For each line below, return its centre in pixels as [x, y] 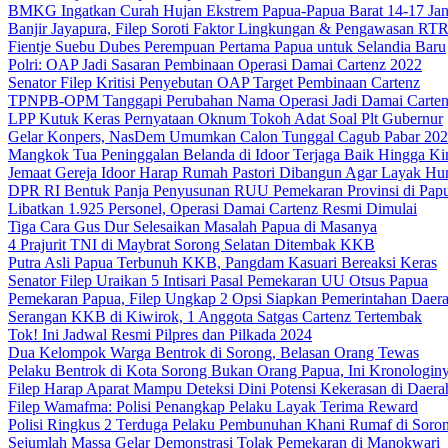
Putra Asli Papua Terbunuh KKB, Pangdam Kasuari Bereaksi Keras [222, 262]
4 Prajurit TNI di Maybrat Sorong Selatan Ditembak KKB [191, 244]
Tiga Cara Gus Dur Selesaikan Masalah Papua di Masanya [192, 226]
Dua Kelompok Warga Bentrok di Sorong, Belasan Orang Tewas [213, 352]
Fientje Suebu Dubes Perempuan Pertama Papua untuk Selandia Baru [227, 46]
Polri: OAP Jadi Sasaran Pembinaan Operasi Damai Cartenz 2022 [215, 64]
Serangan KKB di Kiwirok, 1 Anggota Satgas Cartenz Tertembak [215, 316]
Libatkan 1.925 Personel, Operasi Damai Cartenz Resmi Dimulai [212, 208]
